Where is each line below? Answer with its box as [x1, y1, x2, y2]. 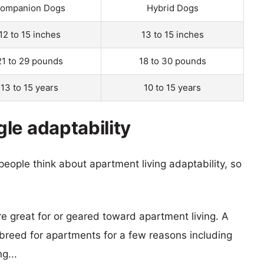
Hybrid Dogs [146, 2, 199, 14]
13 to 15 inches [141, 28, 204, 40]
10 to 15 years [144, 81, 201, 93]
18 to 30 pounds [138, 55, 206, 67]
